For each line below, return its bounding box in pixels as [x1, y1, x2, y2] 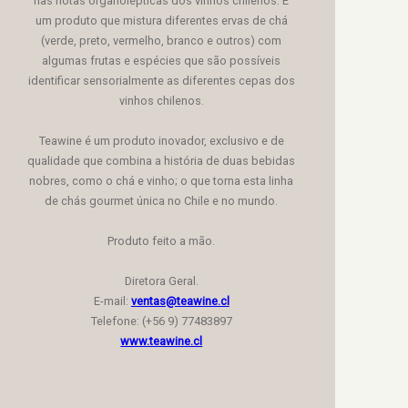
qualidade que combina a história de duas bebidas [27, 153, 296, 168]
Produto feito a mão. [107, 233, 216, 248]
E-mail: [93, 293, 131, 308]
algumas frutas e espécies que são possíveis [42, 53, 281, 67]
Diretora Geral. [124, 273, 199, 288]
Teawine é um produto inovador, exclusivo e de [38, 133, 284, 148]
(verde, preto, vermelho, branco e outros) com [41, 33, 282, 47]
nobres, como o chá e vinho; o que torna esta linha [29, 173, 294, 188]
